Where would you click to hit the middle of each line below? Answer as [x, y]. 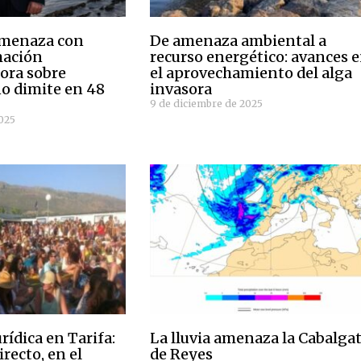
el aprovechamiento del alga [251, 73]
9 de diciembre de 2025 [207, 103]
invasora [181, 89]
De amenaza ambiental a [239, 40]
